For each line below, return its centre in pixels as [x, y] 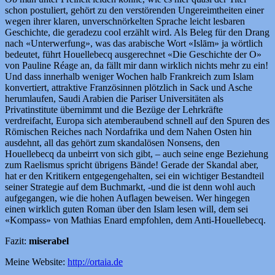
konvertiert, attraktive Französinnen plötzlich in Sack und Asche [129, 87]
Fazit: [17, 241]
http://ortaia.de [95, 261]
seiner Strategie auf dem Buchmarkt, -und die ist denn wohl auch [130, 187]
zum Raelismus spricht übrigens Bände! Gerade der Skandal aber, [132, 165]
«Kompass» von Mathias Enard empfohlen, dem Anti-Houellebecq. [135, 220]
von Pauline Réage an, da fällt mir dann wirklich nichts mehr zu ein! [137, 65]
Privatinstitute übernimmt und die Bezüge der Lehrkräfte [114, 109]
